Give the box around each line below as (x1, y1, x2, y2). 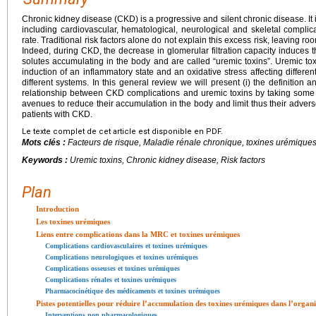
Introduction (36, 205, 79, 214)
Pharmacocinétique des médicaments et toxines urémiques (45, 287, 220, 296)
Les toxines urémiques (36, 217, 110, 226)
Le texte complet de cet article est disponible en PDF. (22, 127, 223, 137)
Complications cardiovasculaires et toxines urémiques (45, 242, 207, 250)
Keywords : (22, 155, 70, 166)
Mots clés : (22, 138, 68, 148)
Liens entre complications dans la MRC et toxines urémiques (36, 230, 240, 239)
